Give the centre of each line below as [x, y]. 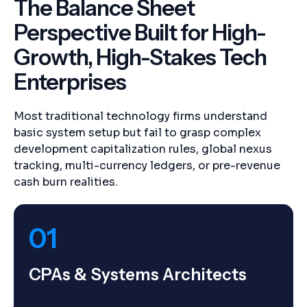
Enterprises [70, 82]
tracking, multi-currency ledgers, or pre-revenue [147, 165]
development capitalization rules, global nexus [143, 149]
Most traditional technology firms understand [140, 116]
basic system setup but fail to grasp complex [137, 133]
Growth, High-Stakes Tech [140, 57]
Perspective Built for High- [140, 33]
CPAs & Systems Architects [138, 274]
